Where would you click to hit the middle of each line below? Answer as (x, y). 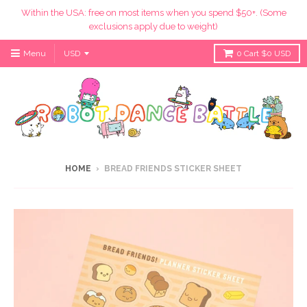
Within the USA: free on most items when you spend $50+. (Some (153, 13)
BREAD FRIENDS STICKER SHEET (173, 168)
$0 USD (276, 53)
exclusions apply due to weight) (153, 26)
